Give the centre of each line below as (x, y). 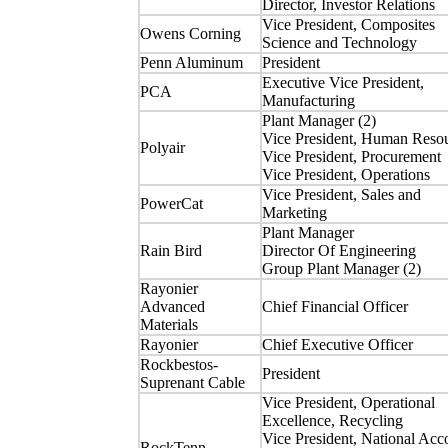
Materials (168, 325)
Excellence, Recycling (332, 421)
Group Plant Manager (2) (341, 269)
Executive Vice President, (342, 83)
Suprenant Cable (192, 383)
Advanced (172, 307)
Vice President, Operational (348, 403)
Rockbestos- (178, 365)
